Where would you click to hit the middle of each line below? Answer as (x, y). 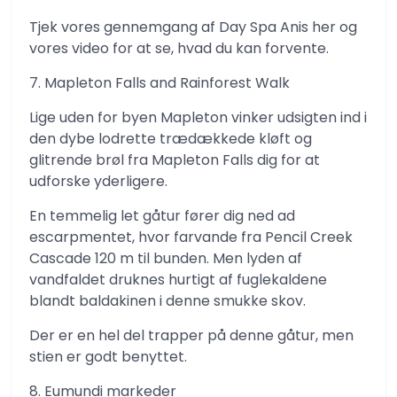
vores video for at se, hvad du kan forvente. (179, 48)
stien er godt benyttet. (108, 357)
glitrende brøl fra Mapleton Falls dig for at (175, 160)
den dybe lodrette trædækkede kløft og (171, 139)
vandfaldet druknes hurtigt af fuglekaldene (178, 280)
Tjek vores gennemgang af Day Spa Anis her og (193, 27)
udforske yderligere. (98, 181)
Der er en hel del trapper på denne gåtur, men (191, 335)
